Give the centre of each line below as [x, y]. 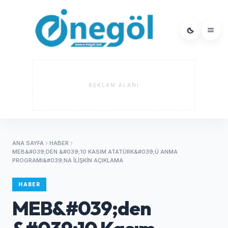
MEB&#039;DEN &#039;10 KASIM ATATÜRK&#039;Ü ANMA [95, 152]
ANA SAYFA [28, 143]
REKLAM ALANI [114, 85]
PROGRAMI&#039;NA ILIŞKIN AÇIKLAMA [68, 161]
